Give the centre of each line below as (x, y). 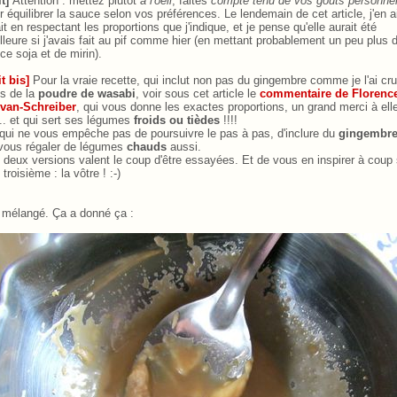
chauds (147, 146)
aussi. (184, 146)
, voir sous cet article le (198, 93)
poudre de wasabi (87, 93)
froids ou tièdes (177, 120)
